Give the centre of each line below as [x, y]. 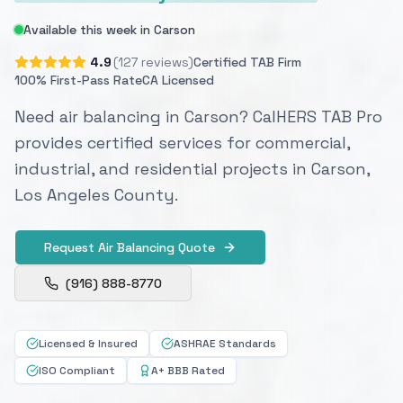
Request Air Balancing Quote [130, 248]
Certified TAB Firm [247, 63]
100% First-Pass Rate [78, 81]
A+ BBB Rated [188, 371]
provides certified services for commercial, [182, 143]
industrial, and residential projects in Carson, [192, 169]
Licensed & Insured [88, 344]
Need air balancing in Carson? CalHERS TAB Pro [198, 117]
